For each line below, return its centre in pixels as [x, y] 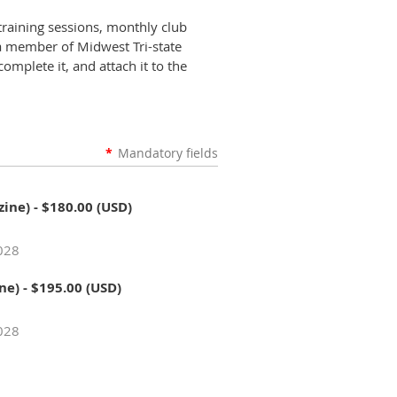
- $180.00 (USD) [82, 207]
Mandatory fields [168, 153]
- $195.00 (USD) [72, 288]
